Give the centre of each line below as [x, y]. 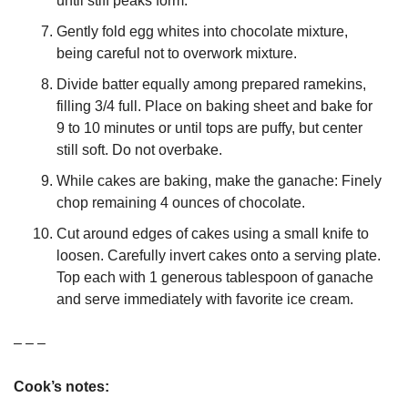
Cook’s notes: [61, 387]
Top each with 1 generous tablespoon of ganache [215, 277]
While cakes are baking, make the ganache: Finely [219, 181]
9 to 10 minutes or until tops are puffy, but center [209, 128]
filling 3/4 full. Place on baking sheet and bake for [214, 106]
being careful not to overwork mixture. [177, 53]
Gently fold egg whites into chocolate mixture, [202, 31]
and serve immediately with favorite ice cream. [205, 299]
